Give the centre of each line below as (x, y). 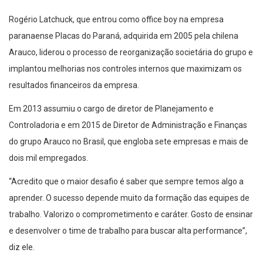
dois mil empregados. (48, 158)
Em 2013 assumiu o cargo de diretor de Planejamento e (111, 109)
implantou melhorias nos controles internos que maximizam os (125, 69)
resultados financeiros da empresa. (74, 85)
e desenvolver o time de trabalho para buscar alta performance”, (128, 231)
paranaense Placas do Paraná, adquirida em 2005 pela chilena (124, 36)
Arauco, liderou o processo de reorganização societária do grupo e (131, 53)
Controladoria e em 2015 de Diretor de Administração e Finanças (128, 125)
